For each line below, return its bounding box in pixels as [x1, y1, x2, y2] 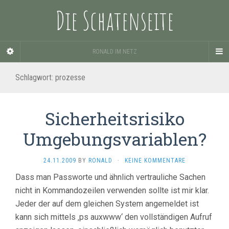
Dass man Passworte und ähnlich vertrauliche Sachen [15, 172, 205, 182]
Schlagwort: [15, 73, 55, 82]
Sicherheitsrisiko [44, 107, 185, 130]
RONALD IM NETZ [92, 48, 137, 55]
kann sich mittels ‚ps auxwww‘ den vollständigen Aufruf [15, 212, 212, 222]
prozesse [55, 73, 85, 82]
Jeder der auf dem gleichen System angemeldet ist [15, 199, 199, 209]
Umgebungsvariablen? [22, 127, 207, 150]
